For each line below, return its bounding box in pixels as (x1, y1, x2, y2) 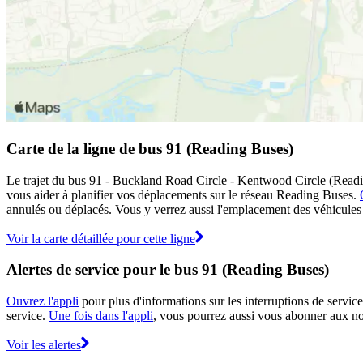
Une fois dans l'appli (49, 309, 153, 323)
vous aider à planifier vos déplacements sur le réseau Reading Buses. (6, 187, 360, 202)
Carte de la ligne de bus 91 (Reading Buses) (6, 139, 293, 157)
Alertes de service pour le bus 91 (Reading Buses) (6, 261, 329, 279)
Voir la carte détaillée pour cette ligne (6, 231, 195, 246)
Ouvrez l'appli (6, 294, 79, 309)
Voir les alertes (6, 338, 81, 352)
